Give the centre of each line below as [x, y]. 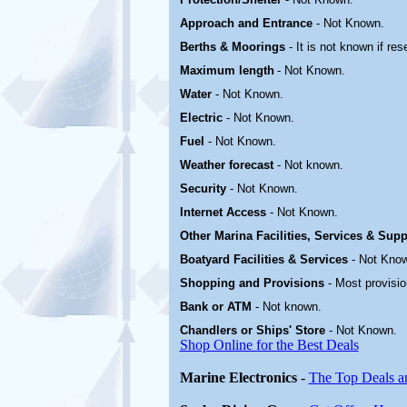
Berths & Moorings [234, 47]
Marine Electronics [238, 377]
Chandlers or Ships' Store [254, 330]
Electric [203, 118]
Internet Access [224, 212]
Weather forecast [228, 165]
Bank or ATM [217, 307]
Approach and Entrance [248, 23]
